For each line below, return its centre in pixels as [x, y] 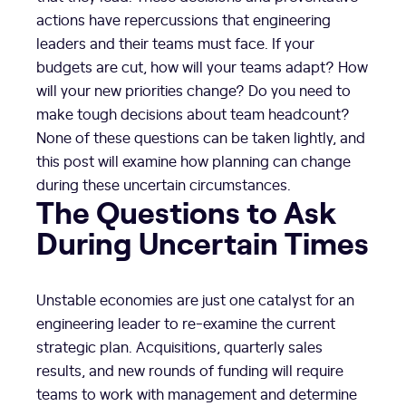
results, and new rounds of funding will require [190, 369]
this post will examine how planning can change [193, 160]
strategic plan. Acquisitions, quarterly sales [179, 346]
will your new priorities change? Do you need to [193, 90]
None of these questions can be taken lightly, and [201, 137]
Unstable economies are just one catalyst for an [195, 299]
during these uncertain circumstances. [165, 184]
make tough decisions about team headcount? [197, 113]
